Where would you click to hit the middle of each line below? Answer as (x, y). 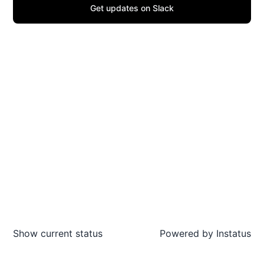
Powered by (187, 233)
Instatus (232, 233)
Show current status (58, 233)
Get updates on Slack (132, 8)
